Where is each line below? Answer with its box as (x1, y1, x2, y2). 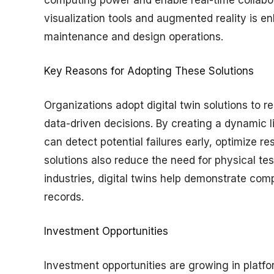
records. (44, 190, 84, 203)
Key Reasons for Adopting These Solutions (44, 65, 254, 78)
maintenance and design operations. (44, 30, 223, 43)
